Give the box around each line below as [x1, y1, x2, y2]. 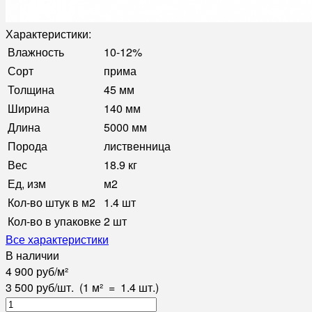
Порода [8, 137, 47, 154]
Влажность [8, 43, 64, 60]
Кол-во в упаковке [8, 212, 101, 229]
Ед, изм [8, 175, 46, 192]
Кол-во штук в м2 [8, 194, 95, 210]
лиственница [104, 137, 171, 154]
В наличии [6, 247, 59, 263]
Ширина [8, 100, 49, 116]
